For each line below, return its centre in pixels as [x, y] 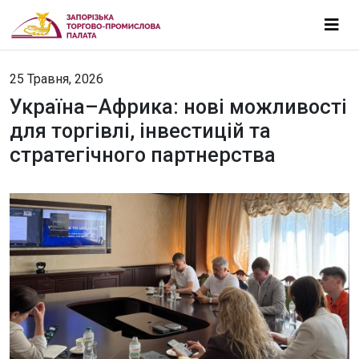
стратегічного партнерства [143, 155]
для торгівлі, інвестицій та [140, 131]
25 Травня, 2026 [56, 79]
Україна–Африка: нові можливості [178, 107]
